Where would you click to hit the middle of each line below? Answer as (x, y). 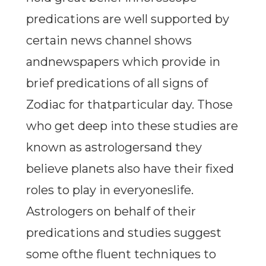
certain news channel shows (109, 41)
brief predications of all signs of (117, 83)
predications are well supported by (127, 19)
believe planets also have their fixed (130, 169)
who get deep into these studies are (132, 126)
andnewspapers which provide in (123, 62)
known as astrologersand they (114, 148)
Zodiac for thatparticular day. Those (129, 105)
